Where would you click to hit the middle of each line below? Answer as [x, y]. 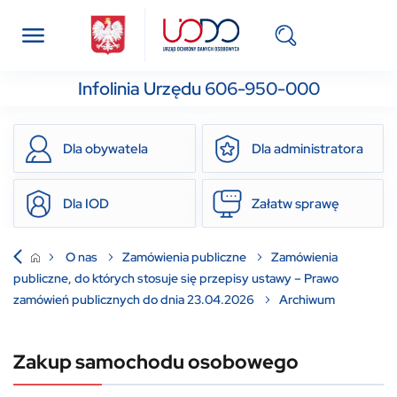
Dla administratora [307, 148]
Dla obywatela [105, 148]
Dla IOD [86, 203]
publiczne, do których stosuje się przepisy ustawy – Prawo [176, 278]
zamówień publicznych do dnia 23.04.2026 [135, 299]
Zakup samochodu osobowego [156, 362]
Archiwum [307, 299]
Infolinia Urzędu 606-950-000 [198, 89]
